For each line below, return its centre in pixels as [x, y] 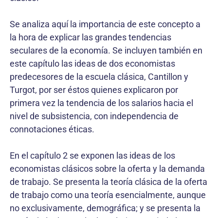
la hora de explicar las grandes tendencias [91, 37]
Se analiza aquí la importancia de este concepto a [105, 24]
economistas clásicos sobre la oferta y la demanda [107, 168]
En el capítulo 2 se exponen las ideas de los [92, 155]
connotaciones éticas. [52, 129]
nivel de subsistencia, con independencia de [94, 116]
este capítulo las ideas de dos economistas [92, 63]
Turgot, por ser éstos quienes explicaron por [94, 90]
